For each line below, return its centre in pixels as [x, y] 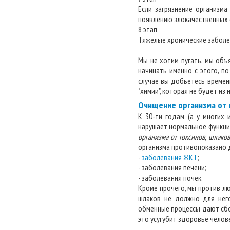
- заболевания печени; [172, 167]
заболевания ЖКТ [170, 157]
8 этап [148, 29]
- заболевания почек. [170, 178]
